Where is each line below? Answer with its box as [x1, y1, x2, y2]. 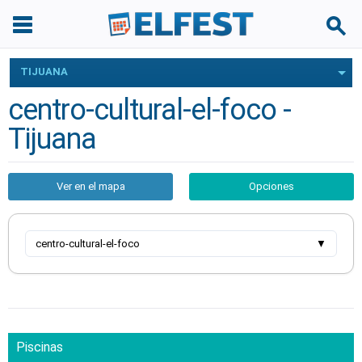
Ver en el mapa [56, 180, 125, 192]
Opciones [249, 180, 294, 192]
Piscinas [16, 339, 63, 355]
